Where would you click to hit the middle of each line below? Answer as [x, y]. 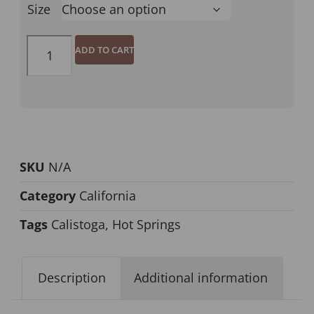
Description [71, 278]
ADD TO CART [105, 50]
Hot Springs [146, 224]
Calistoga [78, 224]
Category [48, 196]
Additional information [200, 278]
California [108, 196]
